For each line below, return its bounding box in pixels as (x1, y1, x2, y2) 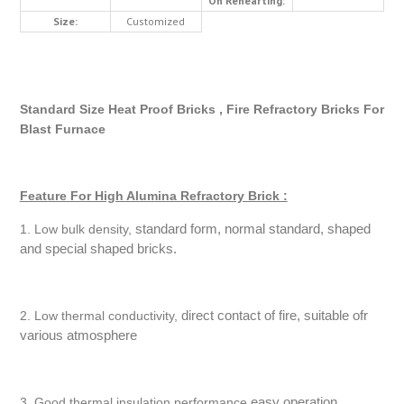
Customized (126, 14, 186, 28)
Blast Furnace (19, 122, 106, 137)
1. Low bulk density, (19, 222, 135, 237)
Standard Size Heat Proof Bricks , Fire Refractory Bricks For (19, 102, 384, 117)
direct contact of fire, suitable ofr (180, 308, 368, 324)
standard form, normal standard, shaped (134, 221, 371, 237)
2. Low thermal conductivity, (19, 308, 181, 324)
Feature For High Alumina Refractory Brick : (19, 188, 288, 204)
